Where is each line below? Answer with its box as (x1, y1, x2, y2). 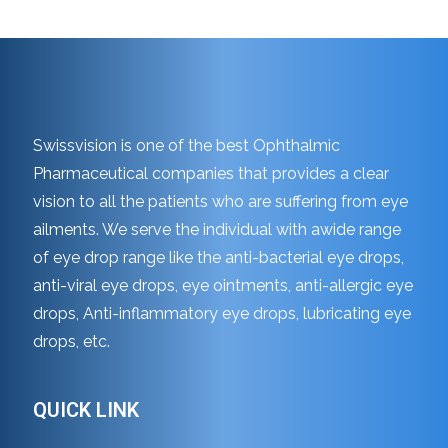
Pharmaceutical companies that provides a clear (33, 164, 389, 184)
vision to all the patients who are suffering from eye (33, 192, 408, 212)
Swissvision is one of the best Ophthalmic (33, 136, 340, 156)
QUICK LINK (33, 398, 139, 423)
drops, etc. (33, 332, 110, 352)
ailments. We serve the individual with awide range (33, 220, 401, 240)
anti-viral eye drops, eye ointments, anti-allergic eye (33, 276, 413, 296)
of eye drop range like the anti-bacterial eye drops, (33, 248, 404, 268)
